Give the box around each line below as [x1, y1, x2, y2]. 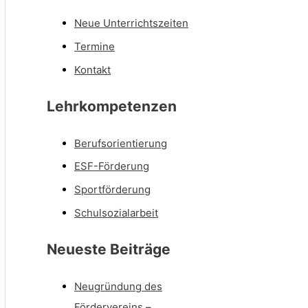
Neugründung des [74, 279, 162, 293]
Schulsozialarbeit [74, 206, 158, 219]
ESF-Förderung [74, 159, 149, 173]
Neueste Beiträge [47, 241, 170, 258]
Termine [74, 39, 115, 53]
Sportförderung [74, 183, 151, 197]
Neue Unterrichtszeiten [74, 16, 188, 30]
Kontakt [74, 63, 111, 76]
